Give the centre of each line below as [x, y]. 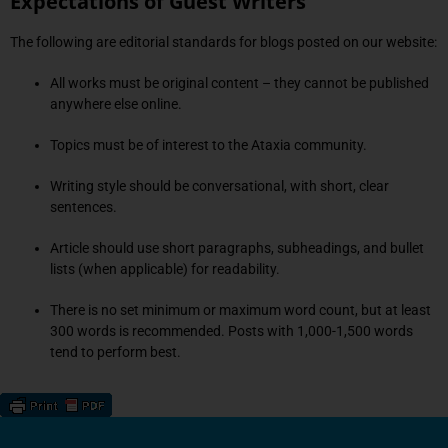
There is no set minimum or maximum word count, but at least [240, 309]
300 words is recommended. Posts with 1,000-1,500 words [231, 330]
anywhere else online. [116, 103]
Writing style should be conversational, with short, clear [219, 185]
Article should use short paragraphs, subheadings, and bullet [237, 247]
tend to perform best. [115, 351]
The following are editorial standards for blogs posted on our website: [223, 41]
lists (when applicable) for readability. [165, 268]
